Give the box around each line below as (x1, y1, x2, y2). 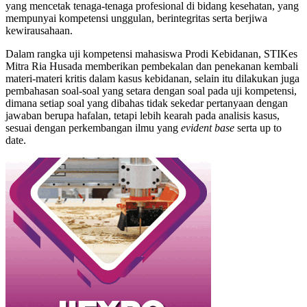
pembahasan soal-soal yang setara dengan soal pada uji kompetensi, (5, 85, 297, 97)
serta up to (234, 122, 282, 134)
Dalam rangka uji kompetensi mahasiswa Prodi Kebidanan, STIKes (5, 48, 297, 60)
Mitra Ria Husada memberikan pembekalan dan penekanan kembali (5, 60, 298, 73)
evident (181, 122, 212, 134)
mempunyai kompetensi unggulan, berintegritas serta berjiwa (5, 12, 267, 25)
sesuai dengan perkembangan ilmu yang (5, 122, 181, 134)
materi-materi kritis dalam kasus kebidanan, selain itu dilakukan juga (5, 73, 299, 85)
